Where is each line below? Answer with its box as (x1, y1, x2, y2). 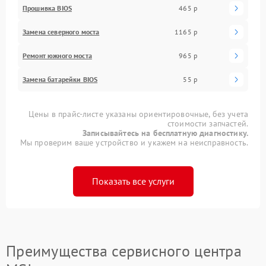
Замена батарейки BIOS (23, 74, 98, 84)
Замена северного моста (23, 27, 100, 36)
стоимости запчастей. (167, 118, 248, 129)
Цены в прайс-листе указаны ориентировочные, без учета (28, 108, 248, 119)
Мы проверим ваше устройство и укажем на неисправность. (20, 137, 248, 148)
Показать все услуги (91, 175, 175, 187)
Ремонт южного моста (23, 50, 92, 60)
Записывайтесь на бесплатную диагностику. (83, 127, 248, 138)
